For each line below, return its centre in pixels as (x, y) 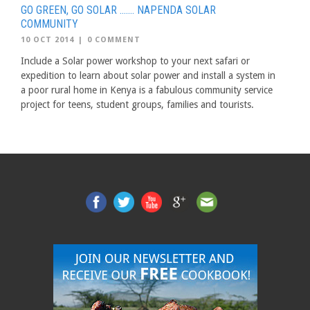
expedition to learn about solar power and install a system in (148, 75)
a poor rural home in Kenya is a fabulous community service (147, 90)
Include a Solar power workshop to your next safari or (135, 61)
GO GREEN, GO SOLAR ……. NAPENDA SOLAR (118, 10)
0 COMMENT (114, 40)
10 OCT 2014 (47, 40)
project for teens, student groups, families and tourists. (137, 104)
